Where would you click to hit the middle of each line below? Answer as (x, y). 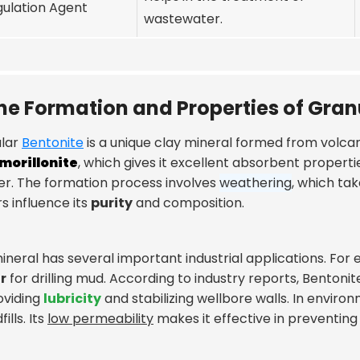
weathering (256, 182)
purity (112, 202)
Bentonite (53, 142)
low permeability (100, 318)
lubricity (72, 298)
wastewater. (183, 18)
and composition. (188, 202)
